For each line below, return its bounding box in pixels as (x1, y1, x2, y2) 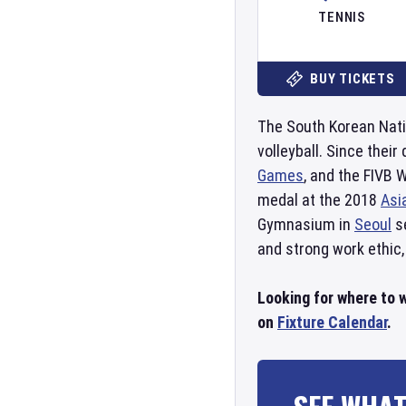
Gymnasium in (257, 215, 354, 234)
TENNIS (318, 9, 365, 25)
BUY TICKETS (310, 71, 395, 87)
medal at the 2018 (257, 190, 381, 209)
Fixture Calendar (277, 313, 387, 332)
